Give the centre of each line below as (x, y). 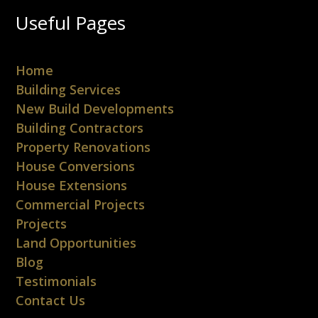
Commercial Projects (81, 205)
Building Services (68, 90)
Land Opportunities (76, 243)
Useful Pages (71, 23)
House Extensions (72, 186)
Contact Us (51, 301)
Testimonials (56, 281)
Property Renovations (83, 147)
